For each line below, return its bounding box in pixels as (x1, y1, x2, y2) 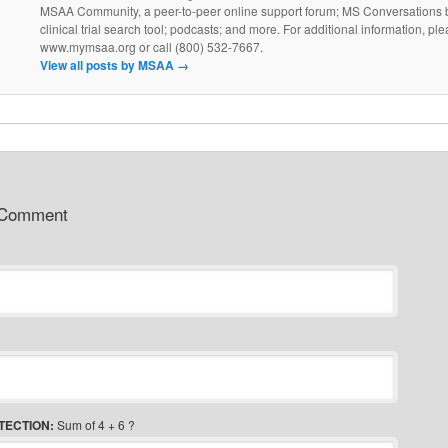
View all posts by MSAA (39, 55, 177, 74)
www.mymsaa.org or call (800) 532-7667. (39, 37, 263, 55)
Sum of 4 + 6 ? (53, 415, 135, 433)
